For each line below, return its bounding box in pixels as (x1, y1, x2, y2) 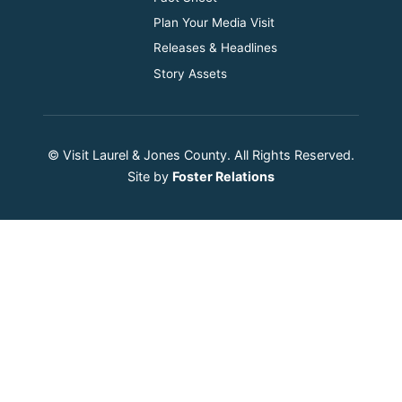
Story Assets (153, 66, 227, 81)
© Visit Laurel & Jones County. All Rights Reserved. (48, 146, 354, 162)
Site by (127, 168, 172, 184)
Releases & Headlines (153, 39, 277, 55)
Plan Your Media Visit (153, 14, 275, 30)
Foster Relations (172, 168, 275, 184)
